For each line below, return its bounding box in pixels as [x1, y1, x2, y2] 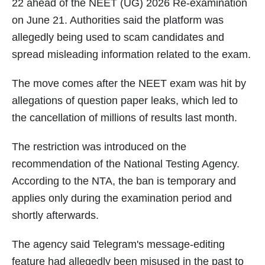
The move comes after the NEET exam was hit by [12, 77, 246, 90]
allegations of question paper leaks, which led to [12, 95, 238, 107]
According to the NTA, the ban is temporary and [12, 175, 236, 188]
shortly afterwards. [12, 209, 99, 222]
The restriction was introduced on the [12, 141, 186, 153]
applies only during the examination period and [12, 192, 232, 205]
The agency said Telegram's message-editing [12, 238, 225, 251]
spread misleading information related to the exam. [12, 49, 251, 61]
